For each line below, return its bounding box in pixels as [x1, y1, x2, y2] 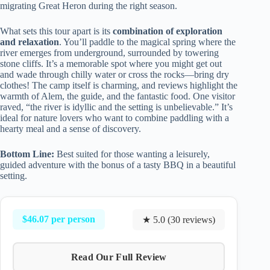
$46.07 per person [22, 214, 95, 225]
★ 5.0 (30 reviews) [142, 214, 216, 225]
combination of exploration [113, 25, 222, 36]
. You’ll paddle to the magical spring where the [59, 36, 236, 47]
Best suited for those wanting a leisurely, [54, 148, 210, 159]
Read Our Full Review [71, 251, 167, 262]
